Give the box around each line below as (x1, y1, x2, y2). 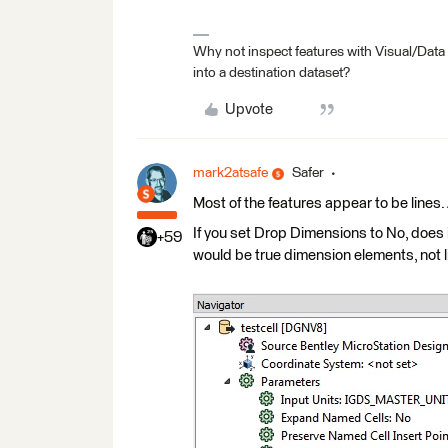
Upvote (224, 102, 273, 117)
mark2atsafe (193, 166, 268, 180)
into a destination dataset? (193, 66, 350, 80)
